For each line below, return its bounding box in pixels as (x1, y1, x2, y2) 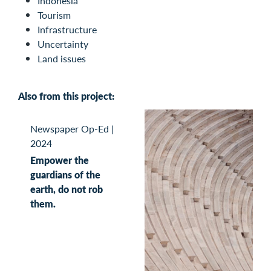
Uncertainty (38, 37, 88, 51)
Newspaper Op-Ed (30, 122, 109, 136)
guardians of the (30, 167, 100, 181)
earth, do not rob (30, 181, 103, 196)
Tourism (38, 8, 71, 22)
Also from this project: (18, 89, 114, 103)
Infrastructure (38, 22, 97, 37)
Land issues (38, 51, 86, 66)
